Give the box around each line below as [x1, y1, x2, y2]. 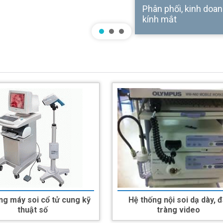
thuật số [17, 205, 48, 215]
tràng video [157, 205, 201, 215]
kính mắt [142, 13, 177, 24]
